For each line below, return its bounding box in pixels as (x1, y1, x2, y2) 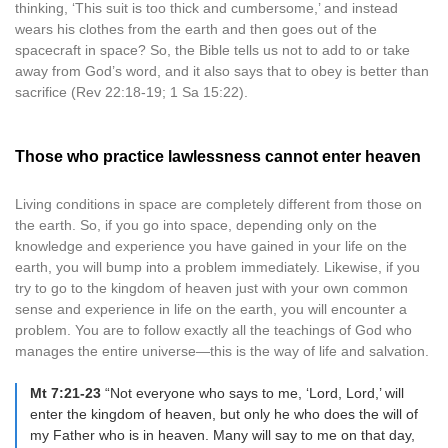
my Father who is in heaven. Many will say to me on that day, (30, 427, 415, 443)
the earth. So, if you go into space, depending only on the (15, 217, 377, 233)
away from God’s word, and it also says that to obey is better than (15, 63, 429, 79)
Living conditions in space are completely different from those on (15, 196, 422, 212)
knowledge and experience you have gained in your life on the (15, 238, 407, 254)
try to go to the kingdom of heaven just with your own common (15, 280, 408, 296)
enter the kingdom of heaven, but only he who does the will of (30, 406, 418, 422)
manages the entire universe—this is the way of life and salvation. (15, 343, 429, 359)
